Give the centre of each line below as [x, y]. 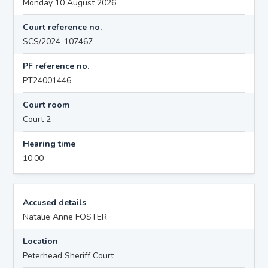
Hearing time [49, 144]
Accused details [55, 202]
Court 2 [37, 119]
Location [41, 241]
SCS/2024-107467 [58, 41]
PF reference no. [56, 66]
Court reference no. [63, 27]
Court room [46, 105]
